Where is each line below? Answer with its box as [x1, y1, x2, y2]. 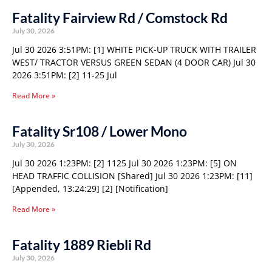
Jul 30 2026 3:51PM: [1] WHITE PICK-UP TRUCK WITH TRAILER [12, 44, 256, 55]
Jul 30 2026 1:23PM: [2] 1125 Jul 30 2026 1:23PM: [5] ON [12, 157, 237, 169]
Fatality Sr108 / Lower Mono [12, 123, 187, 140]
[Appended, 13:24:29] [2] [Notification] [12, 183, 168, 194]
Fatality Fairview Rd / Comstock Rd [12, 9, 228, 26]
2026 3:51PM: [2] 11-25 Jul [12, 69, 117, 81]
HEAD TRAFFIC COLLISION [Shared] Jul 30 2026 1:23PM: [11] [12, 170, 253, 182]
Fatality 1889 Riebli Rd [12, 236, 151, 253]
